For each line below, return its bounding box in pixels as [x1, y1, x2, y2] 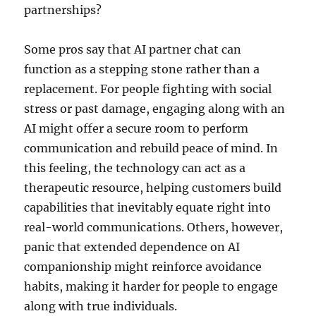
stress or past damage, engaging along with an [24, 102, 286, 116]
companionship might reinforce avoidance [24, 260, 262, 274]
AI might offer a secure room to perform [24, 121, 249, 135]
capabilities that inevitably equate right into [24, 200, 272, 214]
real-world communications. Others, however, [24, 220, 284, 234]
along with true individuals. [24, 299, 178, 313]
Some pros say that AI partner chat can [24, 42, 242, 56]
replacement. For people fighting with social [24, 82, 272, 96]
